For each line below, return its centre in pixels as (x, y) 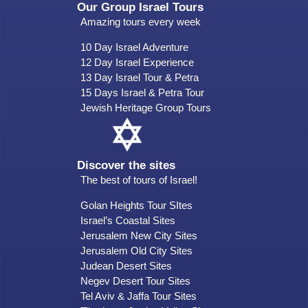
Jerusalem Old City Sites (136, 250)
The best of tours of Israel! (139, 179)
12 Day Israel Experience (137, 62)
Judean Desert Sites (126, 265)
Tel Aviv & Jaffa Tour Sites (139, 296)
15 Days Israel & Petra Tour (142, 92)
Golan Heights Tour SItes (136, 205)
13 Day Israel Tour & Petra (140, 77)
